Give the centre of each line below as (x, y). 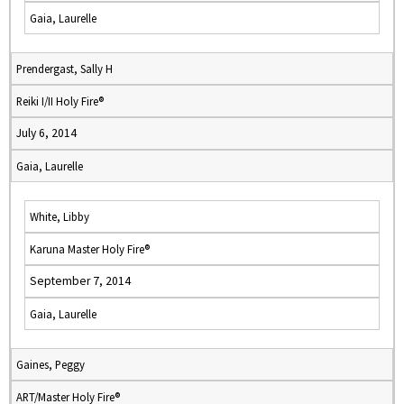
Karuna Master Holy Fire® (90, 249)
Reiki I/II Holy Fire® (60, 101)
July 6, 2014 (46, 133)
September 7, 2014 (80, 281)
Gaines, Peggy (50, 364)
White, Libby (60, 216)
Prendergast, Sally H (64, 69)
